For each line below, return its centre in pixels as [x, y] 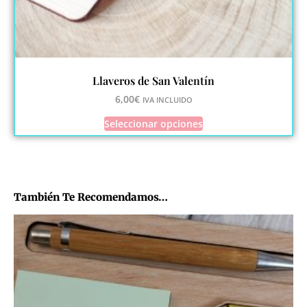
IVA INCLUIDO [167, 99]
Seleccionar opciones [153, 124]
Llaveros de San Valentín [153, 80]
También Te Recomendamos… [91, 197]
